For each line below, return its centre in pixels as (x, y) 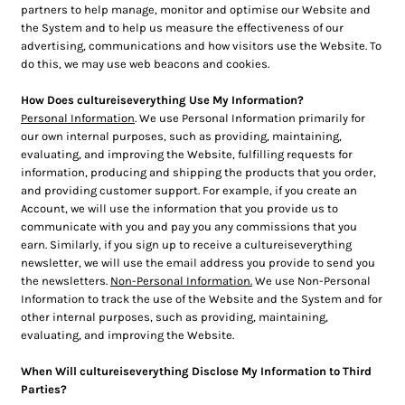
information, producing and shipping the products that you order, (198, 172)
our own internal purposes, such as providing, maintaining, (181, 136)
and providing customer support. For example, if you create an (189, 190)
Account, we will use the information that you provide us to (179, 208)
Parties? (44, 389)
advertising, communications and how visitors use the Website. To (201, 46)
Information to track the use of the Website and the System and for (202, 299)
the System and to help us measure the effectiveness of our (182, 28)
